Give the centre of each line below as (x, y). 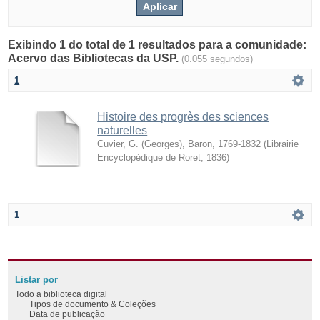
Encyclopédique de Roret (149, 157)
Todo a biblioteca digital (61, 294)
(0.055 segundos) (217, 59)
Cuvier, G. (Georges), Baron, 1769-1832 (179, 144)
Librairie (283, 144)
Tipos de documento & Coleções (93, 304)
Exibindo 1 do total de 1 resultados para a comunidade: (157, 44)
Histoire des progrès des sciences (183, 116)
